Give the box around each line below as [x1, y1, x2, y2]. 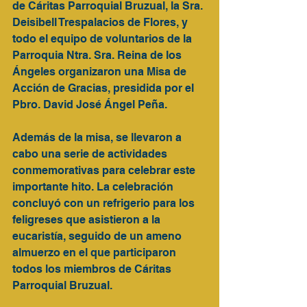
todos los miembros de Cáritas [12, 262, 174, 275]
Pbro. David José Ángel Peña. [12, 98, 167, 111]
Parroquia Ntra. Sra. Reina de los [12, 49, 184, 62]
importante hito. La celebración [12, 180, 176, 193]
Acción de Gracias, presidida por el [12, 82, 197, 95]
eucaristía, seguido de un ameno [12, 230, 184, 243]
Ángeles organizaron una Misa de [12, 65, 189, 78]
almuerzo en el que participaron [12, 246, 179, 259]
